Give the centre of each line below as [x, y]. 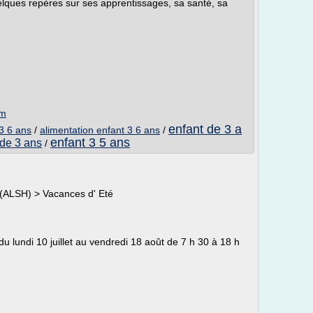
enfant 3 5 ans [90, 143]
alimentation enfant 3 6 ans [100, 130]
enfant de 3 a [205, 129]
